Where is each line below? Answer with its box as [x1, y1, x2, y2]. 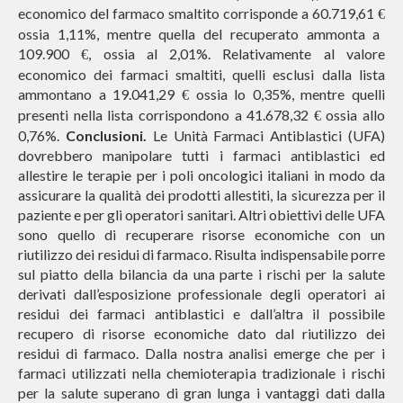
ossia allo [320, 106, 385, 123]
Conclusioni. [65, 127, 153, 144]
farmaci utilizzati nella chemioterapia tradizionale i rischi [18, 364, 385, 381]
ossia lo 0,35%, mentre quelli [188, 85, 385, 103]
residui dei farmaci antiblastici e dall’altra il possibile [18, 305, 385, 322]
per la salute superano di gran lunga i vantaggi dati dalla [18, 384, 385, 401]
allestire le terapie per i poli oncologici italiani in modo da [18, 166, 385, 184]
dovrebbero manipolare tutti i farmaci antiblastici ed [18, 147, 385, 164]
